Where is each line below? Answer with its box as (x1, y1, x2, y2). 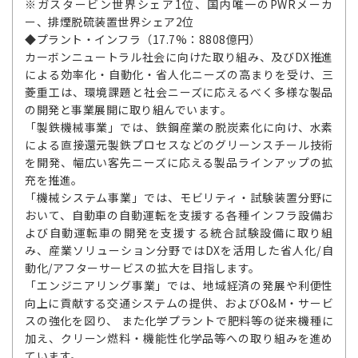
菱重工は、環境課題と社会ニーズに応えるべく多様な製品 (25, 84, 333, 100)
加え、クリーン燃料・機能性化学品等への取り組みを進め (25, 330, 333, 346)
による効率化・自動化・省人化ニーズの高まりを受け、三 (25, 66, 333, 82)
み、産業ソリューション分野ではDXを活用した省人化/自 (25, 242, 333, 258)
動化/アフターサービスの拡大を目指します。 (25, 260, 261, 276)
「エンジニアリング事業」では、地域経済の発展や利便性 (25, 277, 333, 293)
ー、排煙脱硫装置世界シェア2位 (25, 14, 194, 30)
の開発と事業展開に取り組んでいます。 (25, 101, 232, 117)
